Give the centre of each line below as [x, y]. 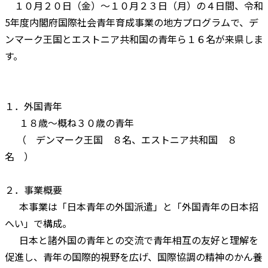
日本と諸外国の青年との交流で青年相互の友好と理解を [132, 240]
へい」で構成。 [38, 223]
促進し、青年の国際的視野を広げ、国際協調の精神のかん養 [134, 256]
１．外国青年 [33, 106]
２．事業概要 [33, 189]
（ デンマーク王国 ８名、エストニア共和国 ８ [121, 139]
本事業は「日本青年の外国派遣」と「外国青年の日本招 [132, 206]
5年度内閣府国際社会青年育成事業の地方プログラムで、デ [132, 22]
